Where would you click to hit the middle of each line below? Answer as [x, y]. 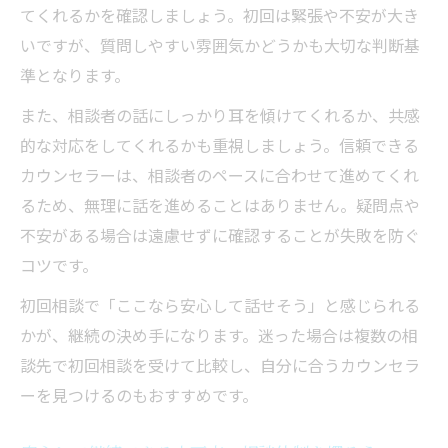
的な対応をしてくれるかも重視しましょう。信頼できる [219, 145]
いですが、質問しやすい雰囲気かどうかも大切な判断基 [220, 45]
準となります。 [75, 75]
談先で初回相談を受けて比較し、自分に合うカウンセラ [220, 365]
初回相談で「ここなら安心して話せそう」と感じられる [220, 305]
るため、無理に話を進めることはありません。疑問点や [220, 205]
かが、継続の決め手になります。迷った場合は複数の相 [219, 335]
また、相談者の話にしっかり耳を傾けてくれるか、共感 [220, 115]
